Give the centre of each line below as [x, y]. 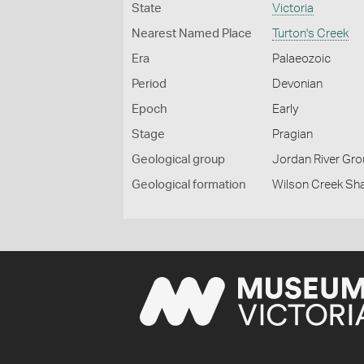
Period [149, 84]
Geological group [178, 160]
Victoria [293, 9]
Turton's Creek [311, 34]
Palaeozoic [302, 59]
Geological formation [189, 185]
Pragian [293, 134]
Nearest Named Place [192, 34]
